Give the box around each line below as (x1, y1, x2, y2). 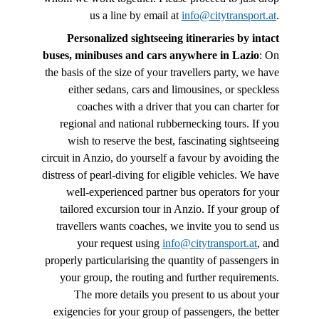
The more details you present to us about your (74, 288, 279, 300)
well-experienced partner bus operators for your (66, 185, 279, 198)
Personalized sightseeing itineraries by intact (67, 31, 279, 44)
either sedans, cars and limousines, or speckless (68, 83, 279, 95)
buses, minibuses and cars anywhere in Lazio (43, 48, 259, 61)
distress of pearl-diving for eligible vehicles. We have (42, 168, 279, 181)
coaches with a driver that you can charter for (77, 100, 279, 113)
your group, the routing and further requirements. (60, 271, 279, 283)
